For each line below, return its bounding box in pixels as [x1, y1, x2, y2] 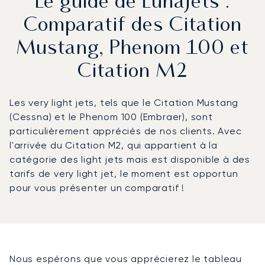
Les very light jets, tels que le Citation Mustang [9, 97, 239, 109]
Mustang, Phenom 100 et [16, 40, 249, 59]
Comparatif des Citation [23, 17, 242, 36]
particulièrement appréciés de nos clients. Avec [9, 125, 242, 137]
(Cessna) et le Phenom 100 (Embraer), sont [9, 111, 213, 123]
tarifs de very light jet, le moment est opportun [9, 168, 238, 180]
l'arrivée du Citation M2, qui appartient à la [9, 140, 218, 151]
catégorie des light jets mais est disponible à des [9, 154, 250, 166]
